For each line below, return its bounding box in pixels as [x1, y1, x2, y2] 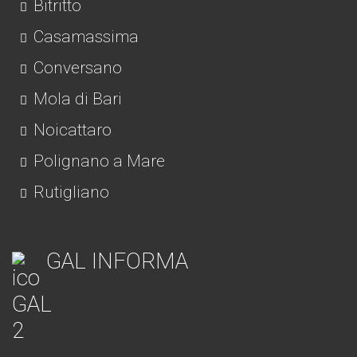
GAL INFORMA [46, 247, 188, 274]
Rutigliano [29, 182, 109, 202]
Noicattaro [29, 120, 112, 139]
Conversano [29, 57, 122, 77]
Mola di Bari [29, 88, 122, 108]
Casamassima [29, 26, 139, 46]
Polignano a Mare [29, 151, 165, 171]
